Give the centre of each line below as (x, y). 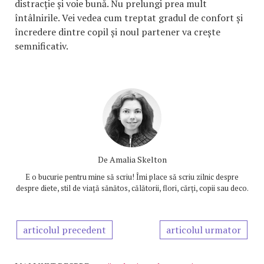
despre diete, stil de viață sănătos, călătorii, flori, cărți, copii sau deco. (132, 188)
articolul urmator (204, 230)
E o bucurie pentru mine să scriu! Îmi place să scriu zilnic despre (132, 176)
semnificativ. (42, 46)
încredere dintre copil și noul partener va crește (118, 32)
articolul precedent (65, 230)
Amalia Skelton (138, 159)
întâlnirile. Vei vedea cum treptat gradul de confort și (129, 17)
